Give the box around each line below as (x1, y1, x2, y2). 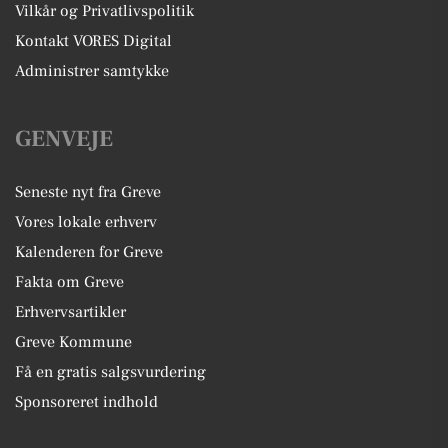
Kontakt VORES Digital (15, 30, 172, 51)
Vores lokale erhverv (15, 211, 157, 232)
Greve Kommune (15, 331, 132, 352)
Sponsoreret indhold (15, 391, 158, 412)
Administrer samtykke (15, 60, 169, 81)
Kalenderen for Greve (15, 241, 163, 262)
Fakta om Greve (15, 271, 124, 292)
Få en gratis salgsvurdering (15, 361, 206, 382)
